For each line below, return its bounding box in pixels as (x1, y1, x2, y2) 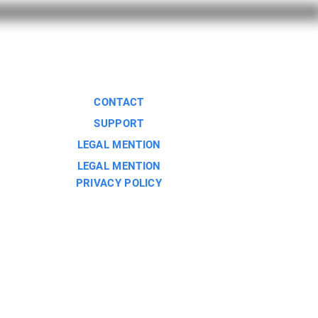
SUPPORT (94, 117, 144, 131)
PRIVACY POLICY (75, 177, 163, 190)
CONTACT (94, 96, 144, 109)
